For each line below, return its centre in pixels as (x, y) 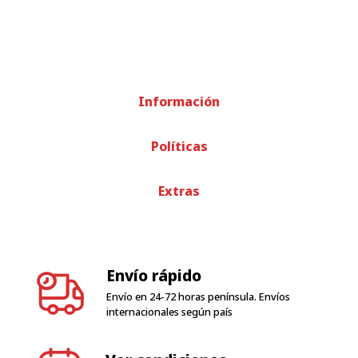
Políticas (179, 147)
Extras (179, 191)
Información (179, 102)
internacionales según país (170, 312)
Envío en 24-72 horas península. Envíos (199, 297)
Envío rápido (154, 276)
